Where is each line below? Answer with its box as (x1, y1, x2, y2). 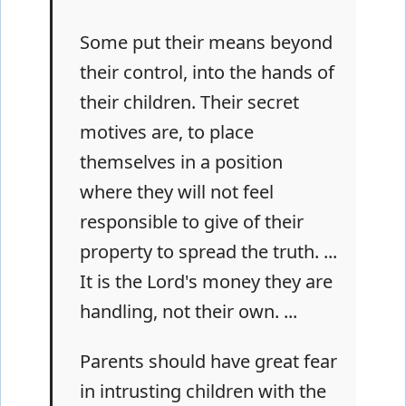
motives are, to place (80, 119, 254, 144)
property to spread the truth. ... (80, 238, 337, 264)
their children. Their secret (80, 89, 299, 114)
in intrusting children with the (80, 378, 326, 403)
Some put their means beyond (80, 29, 333, 54)
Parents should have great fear (80, 348, 337, 373)
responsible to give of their (80, 208, 304, 234)
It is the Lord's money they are (80, 268, 333, 294)
